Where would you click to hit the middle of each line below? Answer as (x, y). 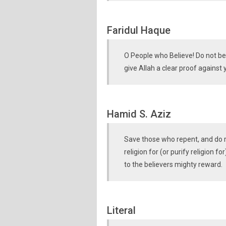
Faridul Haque (139, 30)
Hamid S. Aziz (139, 114)
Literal (121, 210)
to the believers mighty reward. (173, 164)
